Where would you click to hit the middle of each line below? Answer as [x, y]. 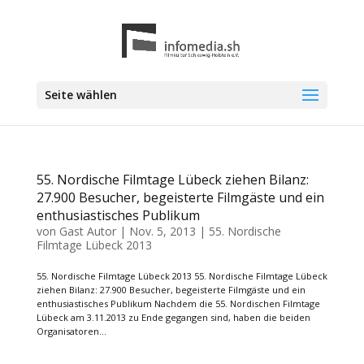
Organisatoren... [71, 331]
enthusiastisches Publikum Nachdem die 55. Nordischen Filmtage [178, 303]
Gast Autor [87, 231]
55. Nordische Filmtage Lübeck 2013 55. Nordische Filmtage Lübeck [182, 276]
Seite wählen [80, 95]
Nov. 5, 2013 [162, 231]
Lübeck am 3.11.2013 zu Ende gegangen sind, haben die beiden [173, 317]
